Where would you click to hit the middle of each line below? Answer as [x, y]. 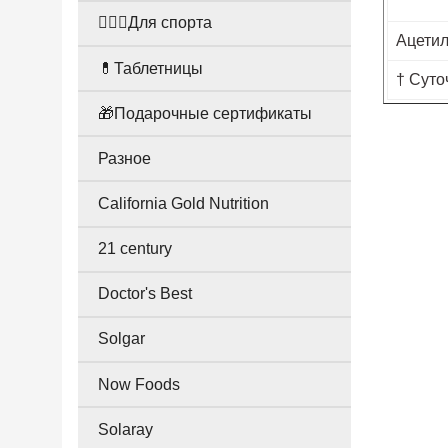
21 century [135, 249]
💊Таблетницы [150, 68]
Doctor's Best [145, 294]
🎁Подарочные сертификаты [205, 113]
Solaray [125, 429]
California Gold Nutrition [183, 203]
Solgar [121, 339]
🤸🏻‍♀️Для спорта [155, 23]
